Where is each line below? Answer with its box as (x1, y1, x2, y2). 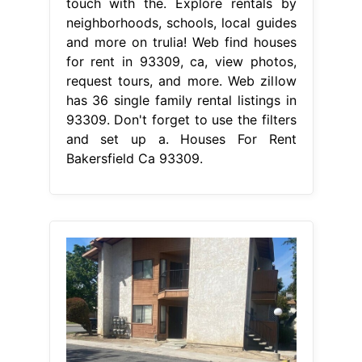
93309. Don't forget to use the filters (65, 112, 297, 128)
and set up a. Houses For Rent (65, 131, 297, 148)
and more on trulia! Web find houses (65, 34, 297, 51)
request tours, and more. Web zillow (65, 73, 297, 90)
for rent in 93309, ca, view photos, (65, 53, 297, 70)
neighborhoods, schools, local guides (65, 15, 297, 32)
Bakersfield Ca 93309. (65, 150, 203, 167)
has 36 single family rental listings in (65, 92, 297, 109)
